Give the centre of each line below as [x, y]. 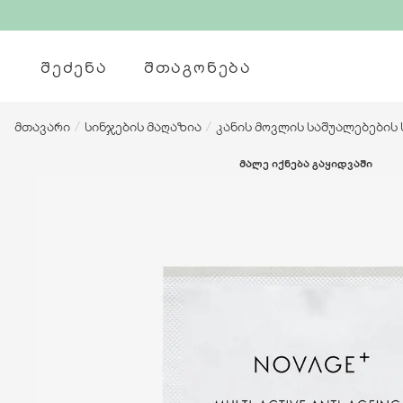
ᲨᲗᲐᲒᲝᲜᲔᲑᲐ [197, 66]
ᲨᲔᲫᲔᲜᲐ [74, 66]
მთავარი [42, 126]
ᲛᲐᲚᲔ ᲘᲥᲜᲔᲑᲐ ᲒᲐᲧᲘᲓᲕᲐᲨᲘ [306, 163]
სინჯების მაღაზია [143, 126]
